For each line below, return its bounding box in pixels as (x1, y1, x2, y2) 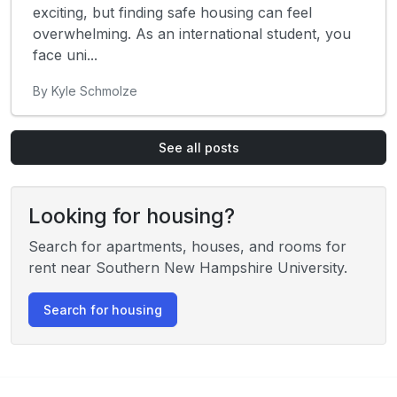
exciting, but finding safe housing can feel (33, 3, 312, 21)
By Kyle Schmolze (33, 82, 137, 98)
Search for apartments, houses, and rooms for (28, 237, 346, 255)
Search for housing (43, 301, 162, 317)
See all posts (158, 139, 239, 155)
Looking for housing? (28, 202, 235, 229)
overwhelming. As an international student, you (33, 24, 351, 43)
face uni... (33, 45, 97, 64)
